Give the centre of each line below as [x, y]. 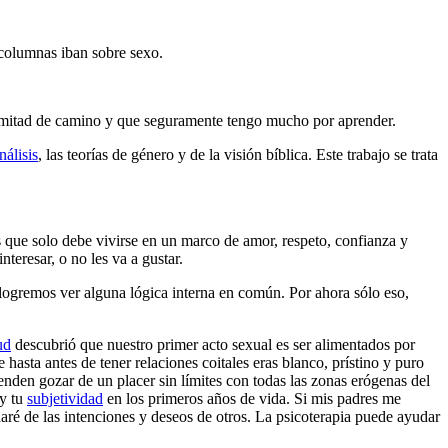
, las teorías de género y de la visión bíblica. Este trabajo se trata [238, 154]
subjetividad [65, 398]
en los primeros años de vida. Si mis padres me [252, 398]
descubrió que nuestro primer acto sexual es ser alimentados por [213, 344]
